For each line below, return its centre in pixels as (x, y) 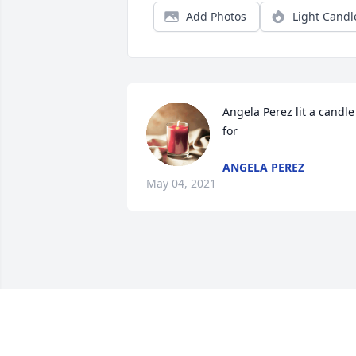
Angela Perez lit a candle (288, 112)
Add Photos (216, 17)
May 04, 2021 (181, 184)
